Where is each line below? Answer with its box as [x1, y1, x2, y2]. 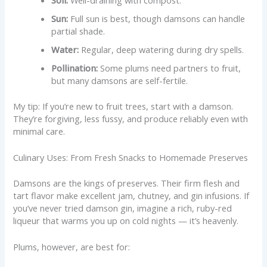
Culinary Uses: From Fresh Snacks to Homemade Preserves [13, 151, 249, 164]
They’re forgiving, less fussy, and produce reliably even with [13, 112, 249, 125]
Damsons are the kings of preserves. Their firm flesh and [13, 176, 240, 189]
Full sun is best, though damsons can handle [68, 12, 246, 24]
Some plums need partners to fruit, [98, 61, 241, 74]
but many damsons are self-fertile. [51, 74, 188, 86]
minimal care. [13, 125, 66, 137]
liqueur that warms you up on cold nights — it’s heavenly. [13, 214, 239, 226]
